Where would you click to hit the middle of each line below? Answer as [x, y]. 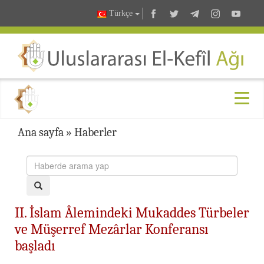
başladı [35, 245]
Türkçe [121, 14]
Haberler [95, 132]
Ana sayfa [41, 132]
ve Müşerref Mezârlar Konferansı [112, 229]
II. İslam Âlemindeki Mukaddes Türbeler [132, 212]
